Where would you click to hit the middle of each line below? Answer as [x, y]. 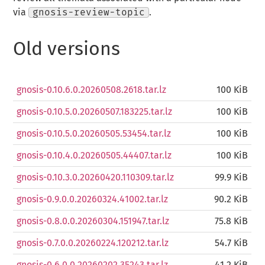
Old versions [67, 49]
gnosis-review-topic [89, 13]
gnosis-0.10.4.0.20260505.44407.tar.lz [94, 156]
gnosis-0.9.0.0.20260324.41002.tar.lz [93, 200]
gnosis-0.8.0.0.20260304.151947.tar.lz [93, 222]
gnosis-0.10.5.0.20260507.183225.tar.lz [95, 112]
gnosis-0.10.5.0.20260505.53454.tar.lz [94, 134]
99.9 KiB [232, 178]
